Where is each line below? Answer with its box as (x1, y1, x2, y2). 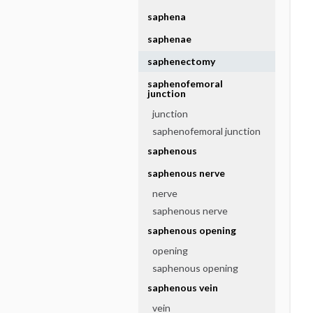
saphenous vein (147, 282, 218, 293)
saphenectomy (147, 55, 215, 67)
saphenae (147, 33, 191, 45)
